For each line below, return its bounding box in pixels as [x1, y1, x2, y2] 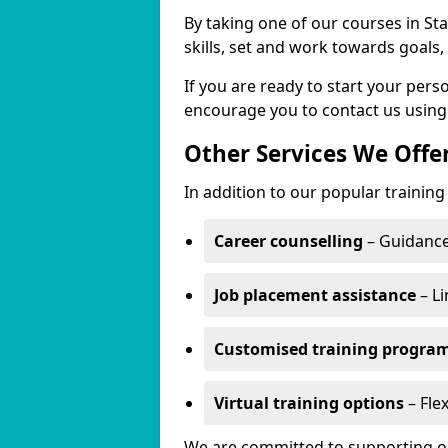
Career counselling [214, 230, 363, 252]
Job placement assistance [214, 284, 416, 306]
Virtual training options [214, 392, 404, 414]
